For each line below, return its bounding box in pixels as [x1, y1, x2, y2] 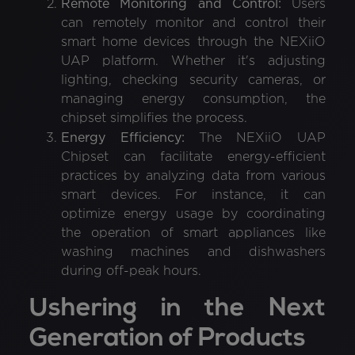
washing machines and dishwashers [61, 246, 326, 258]
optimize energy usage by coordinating [61, 208, 326, 220]
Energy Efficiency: [61, 131, 185, 144]
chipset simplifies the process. [61, 112, 248, 124]
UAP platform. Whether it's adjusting [61, 55, 326, 67]
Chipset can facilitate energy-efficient [61, 151, 326, 163]
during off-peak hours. [61, 265, 202, 277]
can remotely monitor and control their [61, 17, 326, 29]
